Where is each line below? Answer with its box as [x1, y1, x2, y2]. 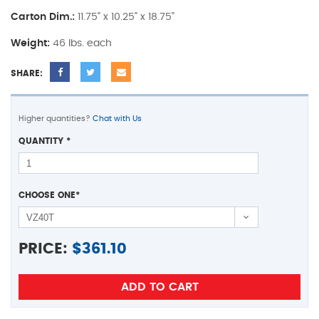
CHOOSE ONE [19, 191, 75, 200]
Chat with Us [93, 115, 142, 123]
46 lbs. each [53, 38, 112, 49]
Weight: [11, 38, 50, 49]
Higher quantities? [19, 115, 93, 123]
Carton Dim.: [11, 12, 75, 23]
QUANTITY [19, 137, 66, 146]
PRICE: [19, 241, 68, 257]
